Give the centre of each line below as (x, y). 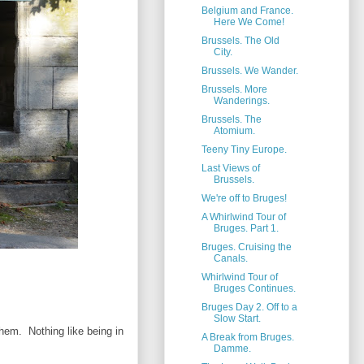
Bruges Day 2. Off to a (249, 308)
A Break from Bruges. (247, 338)
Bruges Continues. (254, 289)
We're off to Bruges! (244, 199)
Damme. (232, 349)
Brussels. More (234, 90)
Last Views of (230, 169)
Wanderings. (241, 101)
